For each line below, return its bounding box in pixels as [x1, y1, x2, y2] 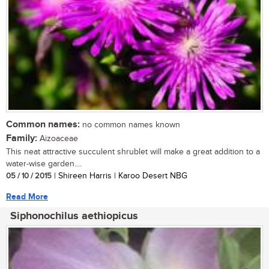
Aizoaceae [37, 133, 78, 144]
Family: [6, 132, 37, 144]
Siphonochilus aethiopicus [10, 209, 138, 223]
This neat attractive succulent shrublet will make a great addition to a [6, 147, 260, 157]
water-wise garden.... [6, 159, 82, 169]
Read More [6, 191, 48, 202]
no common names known [80, 119, 180, 130]
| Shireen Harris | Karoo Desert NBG [52, 171, 187, 181]
